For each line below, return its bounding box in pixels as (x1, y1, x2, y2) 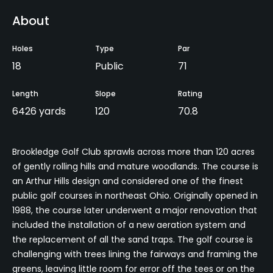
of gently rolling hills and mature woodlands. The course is (12, 160, 258, 172)
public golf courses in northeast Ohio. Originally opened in (12, 189, 258, 202)
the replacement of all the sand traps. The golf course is (12, 233, 253, 246)
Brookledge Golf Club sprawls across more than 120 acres (12, 145, 255, 158)
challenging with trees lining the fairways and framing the (12, 247, 258, 260)
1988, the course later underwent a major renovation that (12, 204, 257, 216)
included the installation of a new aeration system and (12, 218, 246, 231)
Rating (178, 88, 202, 99)
